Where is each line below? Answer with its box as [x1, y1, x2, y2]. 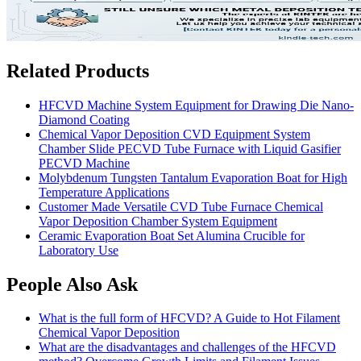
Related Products [6, 60, 149, 81]
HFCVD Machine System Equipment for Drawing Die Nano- [39, 98, 354, 112]
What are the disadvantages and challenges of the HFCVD [39, 340, 336, 355]
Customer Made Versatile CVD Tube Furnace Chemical [39, 199, 323, 214]
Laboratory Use [39, 243, 118, 257]
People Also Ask [6, 273, 138, 295]
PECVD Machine [39, 156, 130, 170]
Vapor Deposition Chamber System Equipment [39, 214, 277, 228]
